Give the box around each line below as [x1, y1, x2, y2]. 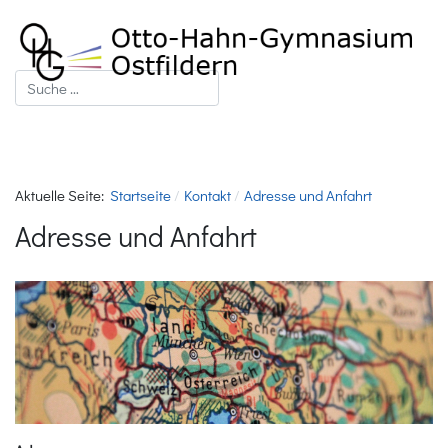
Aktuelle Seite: [15, 185, 110, 205]
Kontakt [183, 185, 231, 205]
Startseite [110, 185, 171, 205]
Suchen [14, 70, 62, 90]
